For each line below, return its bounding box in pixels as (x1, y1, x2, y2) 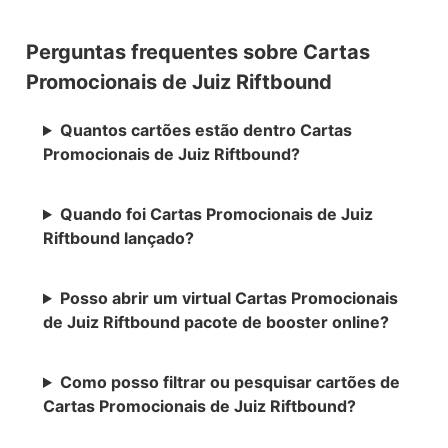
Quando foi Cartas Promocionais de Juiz (59, 204, 373, 224)
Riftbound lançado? (43, 228, 194, 248)
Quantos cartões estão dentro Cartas (59, 120, 352, 140)
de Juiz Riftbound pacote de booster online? (43, 312, 389, 332)
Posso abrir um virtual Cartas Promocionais (59, 288, 398, 308)
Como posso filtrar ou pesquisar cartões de (59, 372, 400, 392)
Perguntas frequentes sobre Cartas (26, 40, 370, 64)
